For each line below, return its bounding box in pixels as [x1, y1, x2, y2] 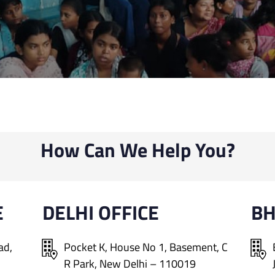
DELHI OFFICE [42, 198, 159, 227]
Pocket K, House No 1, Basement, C [64, 239, 228, 255]
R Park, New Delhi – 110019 [64, 255, 196, 272]
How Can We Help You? [40, 135, 235, 165]
